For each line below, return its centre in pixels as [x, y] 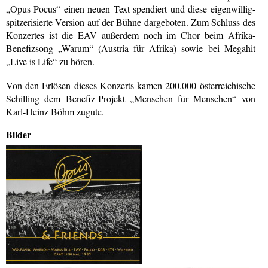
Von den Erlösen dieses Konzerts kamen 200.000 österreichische [131, 86]
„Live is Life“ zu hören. [50, 61]
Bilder [19, 134]
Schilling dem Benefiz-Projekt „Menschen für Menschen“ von [131, 99]
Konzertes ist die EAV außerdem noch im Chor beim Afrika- [131, 35]
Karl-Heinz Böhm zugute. [55, 112]
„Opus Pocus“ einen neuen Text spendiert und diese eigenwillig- [131, 8]
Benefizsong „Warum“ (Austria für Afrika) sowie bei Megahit [131, 48]
